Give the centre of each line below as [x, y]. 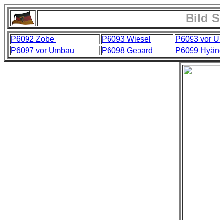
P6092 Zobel [33, 39]
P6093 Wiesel [126, 39]
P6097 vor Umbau [42, 50]
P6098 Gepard [127, 50]
